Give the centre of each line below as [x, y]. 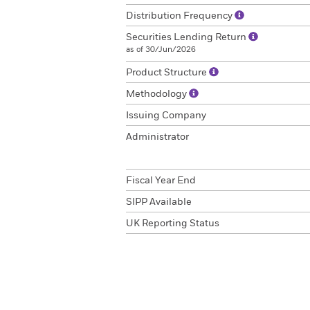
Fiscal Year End [161, 181]
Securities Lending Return [187, 37]
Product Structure [167, 73]
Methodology [157, 94]
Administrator [157, 137]
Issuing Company [166, 116]
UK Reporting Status [173, 224]
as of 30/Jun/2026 [161, 49]
